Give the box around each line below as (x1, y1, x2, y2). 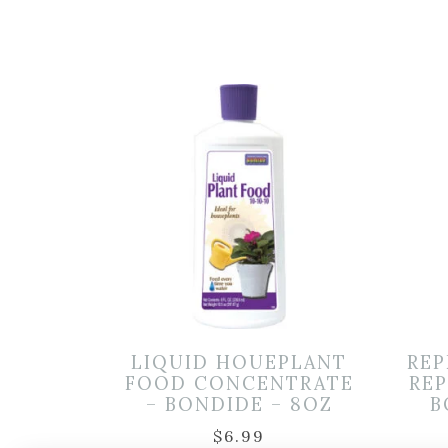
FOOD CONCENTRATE (124, 371, 354, 395)
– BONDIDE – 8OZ (145, 392, 333, 416)
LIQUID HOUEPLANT (131, 350, 348, 374)
